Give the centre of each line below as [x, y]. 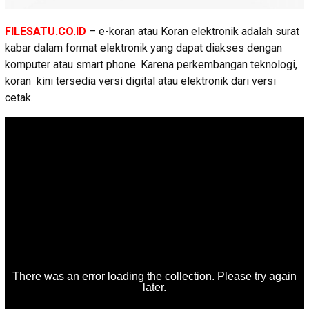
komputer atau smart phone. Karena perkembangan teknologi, [151, 64]
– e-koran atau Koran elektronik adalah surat [194, 31]
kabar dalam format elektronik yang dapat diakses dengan [143, 48]
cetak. [19, 97]
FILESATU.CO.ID [46, 31]
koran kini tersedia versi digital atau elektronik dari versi [140, 81]
